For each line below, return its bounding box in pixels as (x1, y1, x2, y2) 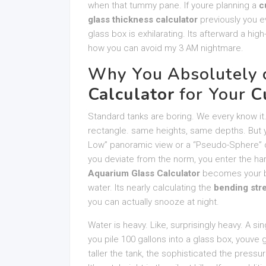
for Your (175, 83, 251, 106)
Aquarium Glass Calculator (88, 168, 200, 179)
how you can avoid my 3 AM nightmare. (88, 43, 243, 53)
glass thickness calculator (88, 14, 198, 25)
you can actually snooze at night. (88, 197, 219, 207)
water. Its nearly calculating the (88, 182, 214, 193)
